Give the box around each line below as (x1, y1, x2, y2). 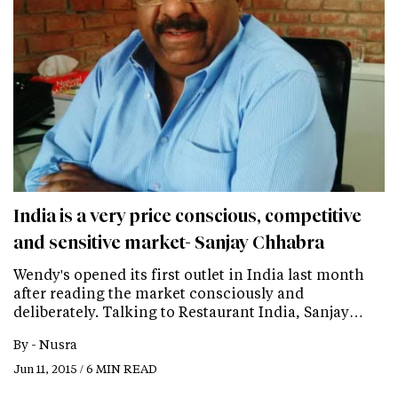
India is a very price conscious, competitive (13, 204, 362, 227)
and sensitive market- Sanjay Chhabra (13, 231, 324, 253)
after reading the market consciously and (13, 283, 304, 302)
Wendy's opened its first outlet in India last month (13, 264, 364, 283)
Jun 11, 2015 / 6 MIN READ (13, 360, 157, 376)
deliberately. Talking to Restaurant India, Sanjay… (13, 301, 363, 321)
